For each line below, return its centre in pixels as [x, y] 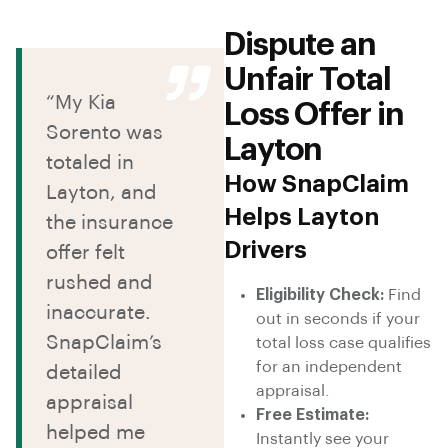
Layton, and [101, 193]
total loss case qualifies [343, 343]
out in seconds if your [338, 319]
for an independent [329, 367]
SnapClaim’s [104, 343]
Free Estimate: [312, 415]
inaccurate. [98, 313]
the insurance [109, 223]
